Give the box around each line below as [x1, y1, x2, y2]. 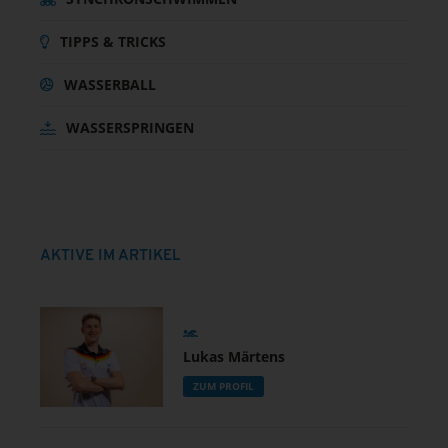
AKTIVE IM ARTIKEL [40, 249, 180, 264]
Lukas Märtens [182, 346, 285, 366]
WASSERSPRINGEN [66, 118, 194, 137]
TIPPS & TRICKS [60, 32, 166, 51]
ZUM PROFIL [192, 378, 254, 393]
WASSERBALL [64, 75, 156, 94]
